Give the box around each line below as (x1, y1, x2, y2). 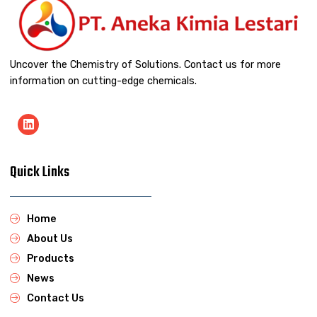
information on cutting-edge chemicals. (10, 75, 197, 88)
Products (27, 252, 75, 265)
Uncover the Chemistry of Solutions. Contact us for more (10, 59, 282, 71)
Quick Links (10, 161, 70, 184)
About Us (27, 232, 74, 245)
